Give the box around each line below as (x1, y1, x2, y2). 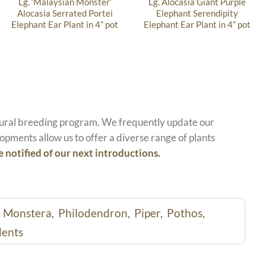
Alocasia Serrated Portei (17, 8, 113, 19)
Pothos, (166, 205, 207, 220)
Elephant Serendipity (156, 8, 238, 19)
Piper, (134, 205, 165, 220)
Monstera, (2, 205, 56, 220)
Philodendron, (58, 205, 132, 220)
